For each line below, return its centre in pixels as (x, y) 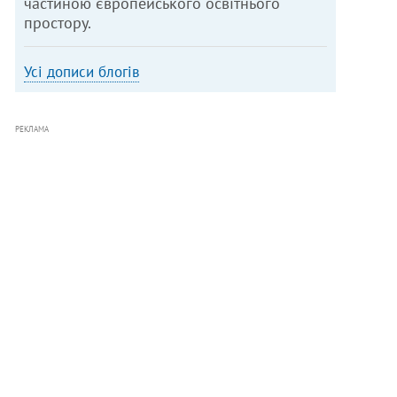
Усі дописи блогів (82, 72)
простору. (58, 23)
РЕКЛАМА (32, 129)
